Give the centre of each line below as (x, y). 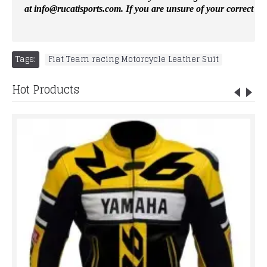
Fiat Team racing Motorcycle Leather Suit (133, 59)
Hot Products (46, 89)
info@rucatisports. (69, 8)
